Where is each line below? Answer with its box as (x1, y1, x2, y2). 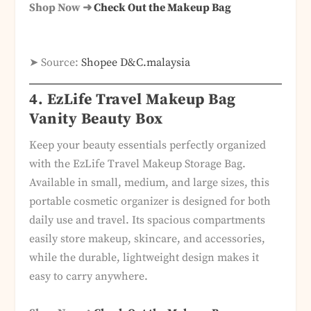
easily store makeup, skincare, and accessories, (29, 232, 266, 246)
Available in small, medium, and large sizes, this (29, 176, 270, 190)
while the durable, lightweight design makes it (29, 251, 260, 265)
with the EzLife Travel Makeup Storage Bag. (29, 157, 246, 171)
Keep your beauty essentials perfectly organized (29, 138, 267, 153)
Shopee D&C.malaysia (81, 56, 191, 70)
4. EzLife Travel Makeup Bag (29, 90, 236, 110)
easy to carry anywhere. (29, 269, 149, 284)
